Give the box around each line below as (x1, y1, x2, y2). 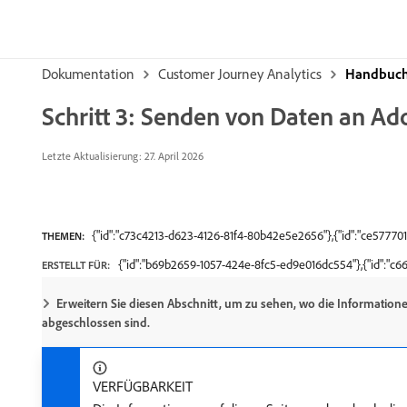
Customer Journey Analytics (158, 65, 322, 83)
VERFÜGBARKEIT (93, 377, 193, 395)
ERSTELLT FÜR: (42, 258, 110, 272)
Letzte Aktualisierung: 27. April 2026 (42, 149, 203, 163)
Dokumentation (42, 65, 134, 83)
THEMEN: (42, 229, 84, 243)
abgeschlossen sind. (42, 314, 150, 331)
